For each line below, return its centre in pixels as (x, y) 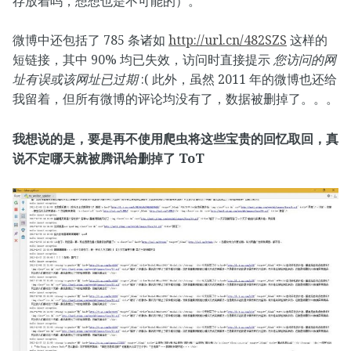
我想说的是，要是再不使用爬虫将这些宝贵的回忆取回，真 (175, 138)
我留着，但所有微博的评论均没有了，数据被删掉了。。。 (175, 99)
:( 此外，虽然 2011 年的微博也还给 (237, 80)
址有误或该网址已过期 (75, 80)
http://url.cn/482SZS (228, 40)
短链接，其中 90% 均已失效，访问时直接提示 (143, 60)
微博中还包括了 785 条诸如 (90, 40)
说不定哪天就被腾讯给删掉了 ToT (109, 158)
